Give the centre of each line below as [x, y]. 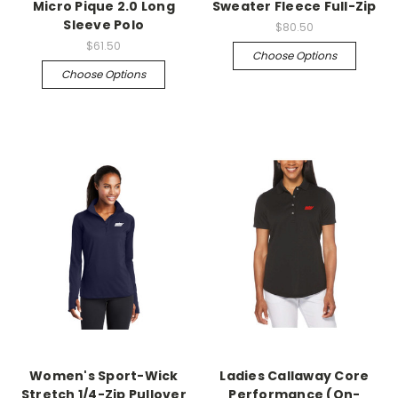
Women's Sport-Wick [104, 376]
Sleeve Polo [104, 25]
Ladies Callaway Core [295, 376]
